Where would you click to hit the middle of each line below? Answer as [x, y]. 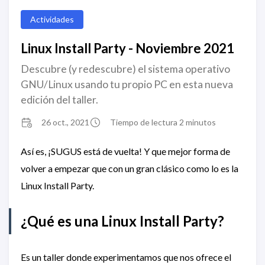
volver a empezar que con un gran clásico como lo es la [130, 169]
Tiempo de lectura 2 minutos [163, 122]
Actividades [52, 20]
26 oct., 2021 [65, 122]
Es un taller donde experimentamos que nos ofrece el [126, 257]
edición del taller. [59, 100]
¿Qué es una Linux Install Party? [122, 221]
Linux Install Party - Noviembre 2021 [127, 49]
